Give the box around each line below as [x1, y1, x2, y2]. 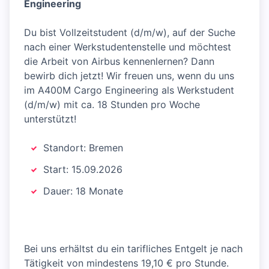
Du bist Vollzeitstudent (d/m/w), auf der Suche [24, 26, 235, 38]
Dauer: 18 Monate [43, 185, 123, 197]
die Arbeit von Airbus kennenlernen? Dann [24, 55, 214, 67]
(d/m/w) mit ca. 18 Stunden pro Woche [24, 98, 200, 110]
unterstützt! [24, 113, 76, 125]
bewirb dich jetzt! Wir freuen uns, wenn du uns [24, 70, 234, 82]
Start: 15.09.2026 [43, 163, 122, 175]
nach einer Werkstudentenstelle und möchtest [24, 41, 231, 53]
